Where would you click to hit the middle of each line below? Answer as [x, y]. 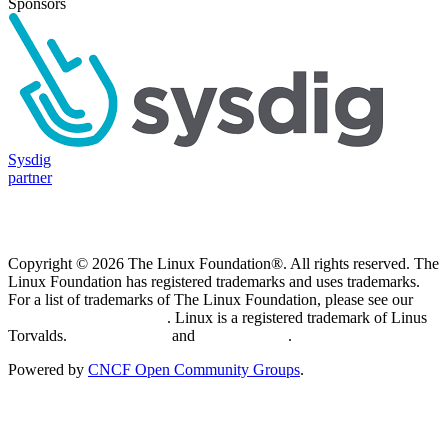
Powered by [48, 369]
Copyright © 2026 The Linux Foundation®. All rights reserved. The [223, 263]
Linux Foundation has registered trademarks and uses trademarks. [214, 281]
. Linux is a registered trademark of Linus [297, 317]
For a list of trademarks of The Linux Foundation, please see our [210, 299]
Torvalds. [39, 335]
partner [30, 177]
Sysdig [29, 159]
